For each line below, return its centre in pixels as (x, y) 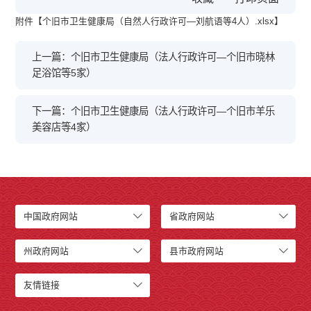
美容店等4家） (64, 127)
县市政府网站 (197, 251)
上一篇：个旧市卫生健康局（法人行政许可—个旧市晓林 (154, 57)
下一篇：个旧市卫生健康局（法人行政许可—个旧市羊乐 (154, 111)
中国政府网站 (51, 217)
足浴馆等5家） (64, 73)
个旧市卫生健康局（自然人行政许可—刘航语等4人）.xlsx (159, 22)
